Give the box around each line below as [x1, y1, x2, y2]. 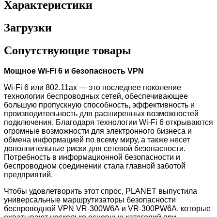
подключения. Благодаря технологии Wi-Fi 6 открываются [4, 118, 213, 126]
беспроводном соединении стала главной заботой [4, 161, 186, 170]
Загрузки [4, 21, 52, 34]
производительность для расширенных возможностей [4, 109, 199, 118]
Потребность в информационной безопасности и [4, 153, 180, 161]
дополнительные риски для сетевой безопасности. [4, 144, 186, 153]
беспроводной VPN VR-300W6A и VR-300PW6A [4, 204, 177, 213]
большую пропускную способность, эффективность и [4, 100, 195, 109]
